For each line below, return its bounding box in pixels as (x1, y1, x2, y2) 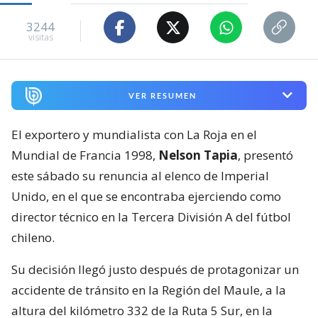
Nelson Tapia (158, 146, 238, 163)
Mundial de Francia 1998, (11, 146, 158, 163)
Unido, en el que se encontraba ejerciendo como (11, 187, 281, 204)
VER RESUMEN (128, 90, 197, 100)
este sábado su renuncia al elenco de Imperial (11, 167, 269, 184)
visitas (28, 31, 53, 43)
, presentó (238, 146, 293, 163)
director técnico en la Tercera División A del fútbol (11, 208, 291, 225)
